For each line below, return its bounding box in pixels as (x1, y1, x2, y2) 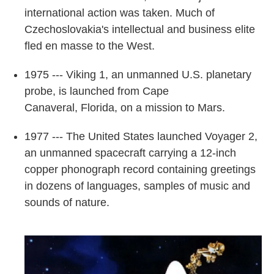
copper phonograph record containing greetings (24, 163, 256, 176)
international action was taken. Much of (24, 6, 215, 19)
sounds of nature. (24, 196, 109, 209)
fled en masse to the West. (24, 39, 155, 52)
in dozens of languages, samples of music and (24, 179, 250, 192)
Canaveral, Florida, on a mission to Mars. (24, 101, 225, 114)
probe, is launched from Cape (24, 84, 169, 97)
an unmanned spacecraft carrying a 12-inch (24, 146, 236, 159)
